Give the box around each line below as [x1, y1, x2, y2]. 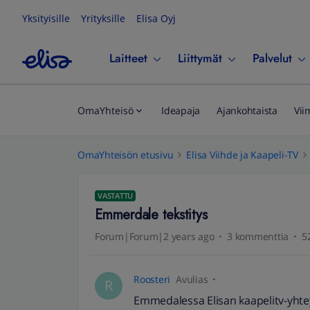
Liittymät [178, 50, 222, 66]
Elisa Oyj [136, 12, 176, 25]
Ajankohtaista [217, 104, 277, 117]
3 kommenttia [227, 230, 289, 243]
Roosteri [134, 273, 170, 286]
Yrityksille [81, 12, 125, 25]
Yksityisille [22, 12, 70, 25]
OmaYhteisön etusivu [77, 148, 174, 161]
